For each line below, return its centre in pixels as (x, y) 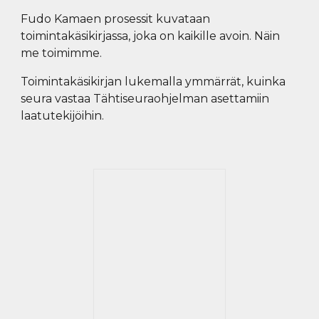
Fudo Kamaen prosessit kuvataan (116, 19)
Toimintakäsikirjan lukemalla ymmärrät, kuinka (153, 82)
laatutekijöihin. (64, 116)
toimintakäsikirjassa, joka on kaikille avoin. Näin (151, 36)
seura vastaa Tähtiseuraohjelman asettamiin (145, 99)
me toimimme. (62, 53)
